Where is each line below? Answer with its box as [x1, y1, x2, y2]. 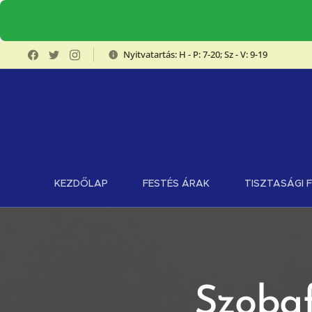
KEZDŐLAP [54, 177, 108, 189]
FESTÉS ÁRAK [142, 177, 210, 189]
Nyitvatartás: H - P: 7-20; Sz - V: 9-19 [123, 47, 267, 61]
